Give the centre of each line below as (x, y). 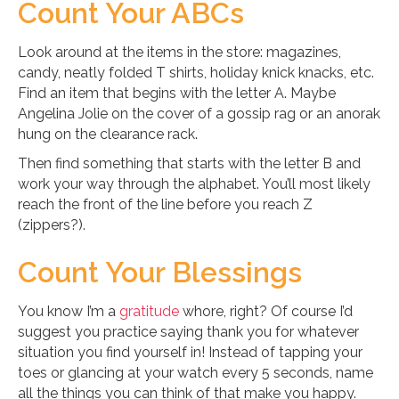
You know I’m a (69, 311)
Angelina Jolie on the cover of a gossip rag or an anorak (199, 114)
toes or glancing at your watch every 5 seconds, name (195, 373)
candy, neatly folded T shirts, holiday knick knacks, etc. (196, 73)
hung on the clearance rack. (108, 134)
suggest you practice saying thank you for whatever (188, 332)
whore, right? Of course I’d (268, 311)
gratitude (151, 311)
